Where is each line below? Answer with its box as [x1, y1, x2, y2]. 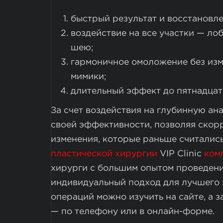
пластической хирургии [51, 149, 157, 158]
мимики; [71, 72, 106, 81]
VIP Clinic [157, 149, 204, 158]
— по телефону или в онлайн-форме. [51, 207, 215, 216]
